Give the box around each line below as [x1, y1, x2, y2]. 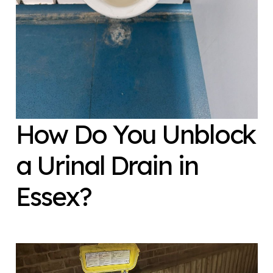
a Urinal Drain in [15, 149, 198, 182]
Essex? [15, 180, 91, 213]
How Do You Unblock [15, 118, 256, 151]
